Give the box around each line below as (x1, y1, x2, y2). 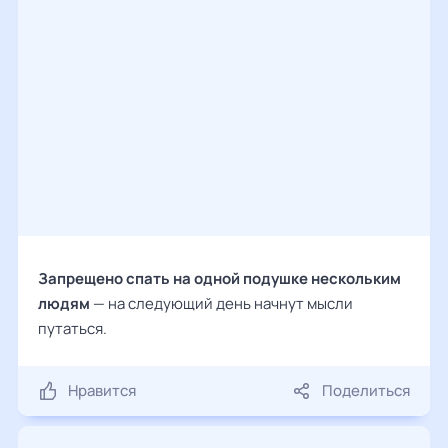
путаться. (38, 318, 107, 339)
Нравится (68, 380, 136, 401)
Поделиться (322, 380, 410, 401)
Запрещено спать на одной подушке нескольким (38, 268, 401, 289)
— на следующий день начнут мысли (90, 293, 353, 314)
